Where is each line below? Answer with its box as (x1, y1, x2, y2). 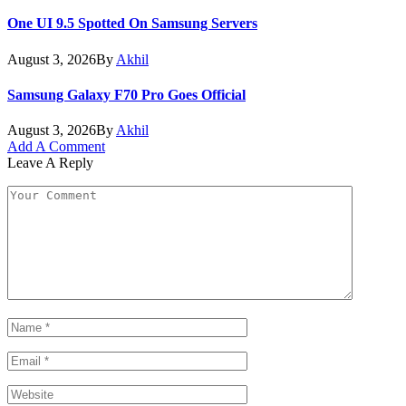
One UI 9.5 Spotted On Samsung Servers (7, 15, 257, 32)
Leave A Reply (7, 155, 93, 171)
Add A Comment (7, 139, 105, 155)
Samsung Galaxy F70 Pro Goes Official (7, 86, 246, 102)
